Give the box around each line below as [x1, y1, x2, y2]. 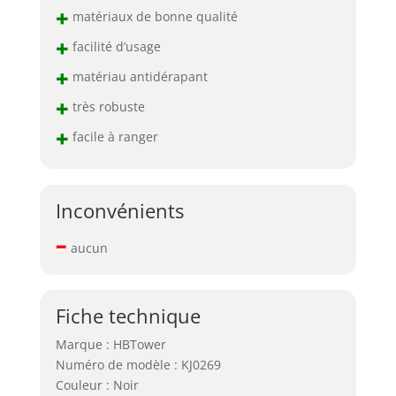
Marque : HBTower [55, 336, 166, 354]
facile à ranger [68, 127, 158, 145]
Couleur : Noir [55, 377, 139, 394]
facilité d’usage [68, 37, 161, 55]
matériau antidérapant [68, 67, 208, 85]
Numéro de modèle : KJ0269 [55, 356, 221, 374]
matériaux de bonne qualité [68, 7, 238, 25]
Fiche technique [55, 302, 201, 330]
